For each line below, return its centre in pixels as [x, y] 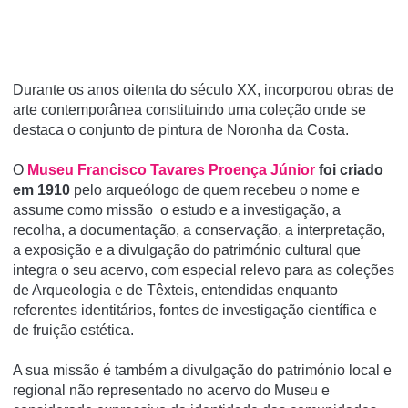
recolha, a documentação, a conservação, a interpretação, [199, 230]
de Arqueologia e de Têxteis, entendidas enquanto [175, 290]
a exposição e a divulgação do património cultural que [187, 250]
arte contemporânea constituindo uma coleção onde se [189, 110]
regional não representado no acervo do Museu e [171, 390]
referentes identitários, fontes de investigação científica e [195, 310]
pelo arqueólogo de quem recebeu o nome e [215, 190]
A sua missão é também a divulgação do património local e [202, 370]
